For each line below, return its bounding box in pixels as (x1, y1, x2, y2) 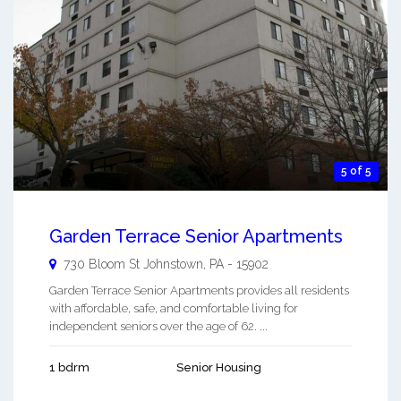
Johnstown (143, 256, 203, 271)
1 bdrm (49, 360, 90, 374)
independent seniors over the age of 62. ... (49, 319, 268, 333)
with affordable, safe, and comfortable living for (49, 301, 298, 315)
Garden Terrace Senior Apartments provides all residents (49, 283, 349, 297)
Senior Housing (176, 360, 261, 374)
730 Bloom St (64, 256, 140, 271)
